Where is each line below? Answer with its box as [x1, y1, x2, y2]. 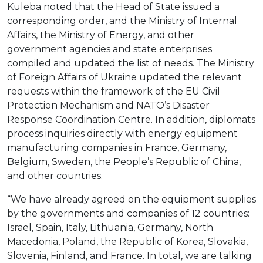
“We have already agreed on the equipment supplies [7, 194, 256, 205]
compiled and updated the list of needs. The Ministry [7, 58, 254, 69]
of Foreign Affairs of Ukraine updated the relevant [7, 72, 242, 83]
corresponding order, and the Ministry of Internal [7, 15, 237, 27]
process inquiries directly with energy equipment [7, 128, 238, 140]
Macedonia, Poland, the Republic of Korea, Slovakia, [7, 236, 248, 248]
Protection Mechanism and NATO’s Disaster [7, 100, 210, 112]
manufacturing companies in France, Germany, [7, 142, 227, 154]
